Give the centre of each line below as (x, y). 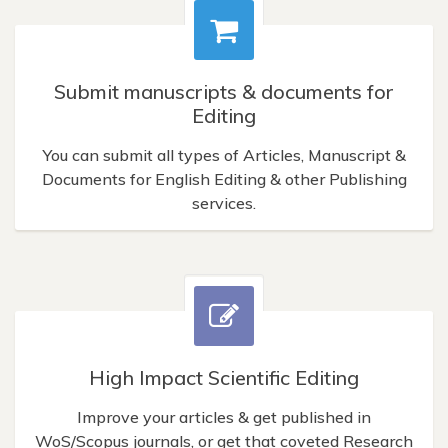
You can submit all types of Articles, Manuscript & (224, 154)
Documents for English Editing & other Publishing (224, 178)
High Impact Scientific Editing (224, 377)
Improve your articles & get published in (224, 416)
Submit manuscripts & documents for (224, 91)
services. (224, 202)
